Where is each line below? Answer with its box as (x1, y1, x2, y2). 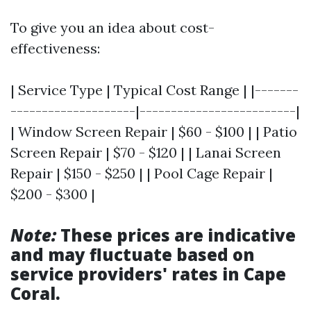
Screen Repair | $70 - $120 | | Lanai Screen (10, 144, 281, 161)
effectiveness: (10, 40, 100, 57)
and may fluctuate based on (10, 243, 255, 266)
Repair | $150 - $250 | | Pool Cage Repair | (10, 165, 273, 182)
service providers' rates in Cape (10, 262, 286, 285)
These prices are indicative (56, 224, 296, 246)
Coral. (10, 282, 60, 305)
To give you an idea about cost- (10, 19, 215, 36)
